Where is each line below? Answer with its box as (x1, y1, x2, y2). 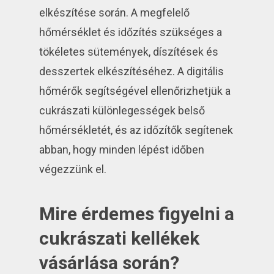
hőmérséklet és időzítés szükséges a (39, 26, 223, 39)
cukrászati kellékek (39, 228, 200, 250)
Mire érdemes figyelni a (39, 203, 235, 225)
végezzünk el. (39, 163, 107, 176)
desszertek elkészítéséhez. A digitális (39, 65, 224, 78)
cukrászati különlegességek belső (39, 104, 206, 117)
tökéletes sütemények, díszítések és (39, 45, 219, 59)
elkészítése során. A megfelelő (39, 6, 190, 20)
